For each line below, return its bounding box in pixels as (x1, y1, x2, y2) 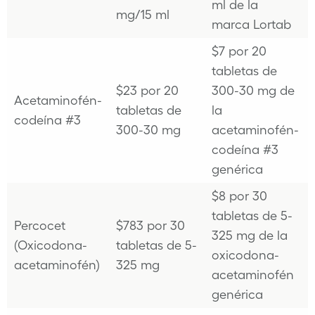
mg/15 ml (116, 7, 169, 22)
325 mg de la (212, 228, 288, 243)
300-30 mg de (212, 83, 295, 98)
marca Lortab (212, 17, 291, 32)
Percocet (14, 218, 65, 233)
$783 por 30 (116, 218, 185, 233)
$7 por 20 (212, 44, 266, 58)
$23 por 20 (116, 83, 179, 98)
